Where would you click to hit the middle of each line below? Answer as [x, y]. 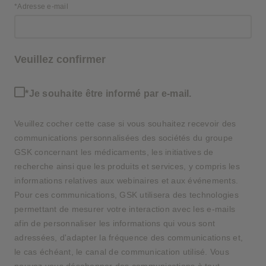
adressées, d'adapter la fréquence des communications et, [129, 237]
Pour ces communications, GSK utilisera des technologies [126, 195]
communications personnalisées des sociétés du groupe [123, 138]
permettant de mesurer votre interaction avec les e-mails [125, 209]
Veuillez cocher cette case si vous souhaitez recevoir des [125, 123]
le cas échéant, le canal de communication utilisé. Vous [122, 252]
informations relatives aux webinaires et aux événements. [126, 180]
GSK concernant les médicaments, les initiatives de [114, 152]
